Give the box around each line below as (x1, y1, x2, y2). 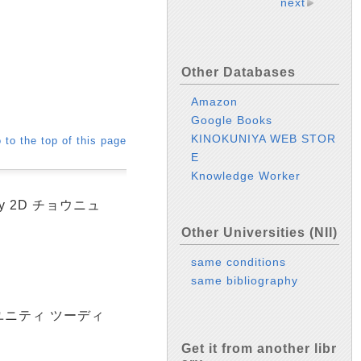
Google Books (191, 114, 273, 127)
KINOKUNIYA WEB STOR (191, 132, 337, 145)
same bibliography (191, 274, 299, 287)
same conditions (191, 255, 287, 268)
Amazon (191, 95, 239, 108)
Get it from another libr (181, 342, 337, 356)
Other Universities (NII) (181, 226, 338, 239)
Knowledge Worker (191, 169, 301, 182)
